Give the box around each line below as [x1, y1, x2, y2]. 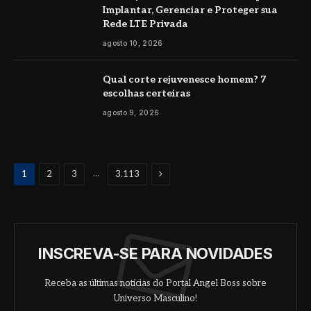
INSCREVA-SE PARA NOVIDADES [38, 244, 273, 263]
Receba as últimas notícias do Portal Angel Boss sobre [44, 278, 267, 289]
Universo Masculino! [114, 293, 197, 305]
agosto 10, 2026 [103, 38, 163, 47]
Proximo [158, 167, 196, 180]
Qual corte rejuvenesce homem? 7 [103, 73, 266, 85]
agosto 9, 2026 [103, 108, 160, 117]
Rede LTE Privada [103, 17, 188, 30]
